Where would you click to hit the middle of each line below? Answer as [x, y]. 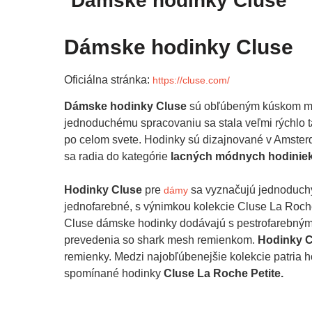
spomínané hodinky [114, 274]
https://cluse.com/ [191, 80]
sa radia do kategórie [117, 157]
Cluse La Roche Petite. [224, 274]
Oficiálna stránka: [108, 79]
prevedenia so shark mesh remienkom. [161, 240]
